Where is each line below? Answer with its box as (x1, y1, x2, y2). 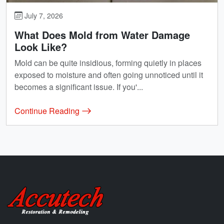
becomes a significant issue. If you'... (14, 81, 143, 93)
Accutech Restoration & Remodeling (5, 183, 209, 202)
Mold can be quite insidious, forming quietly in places (14, 57, 201, 69)
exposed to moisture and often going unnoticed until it (14, 69, 203, 81)
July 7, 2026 (22, 10, 63, 21)
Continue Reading (14, 105, 81, 117)
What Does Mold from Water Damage (14, 27, 190, 42)
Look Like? (14, 39, 67, 54)
